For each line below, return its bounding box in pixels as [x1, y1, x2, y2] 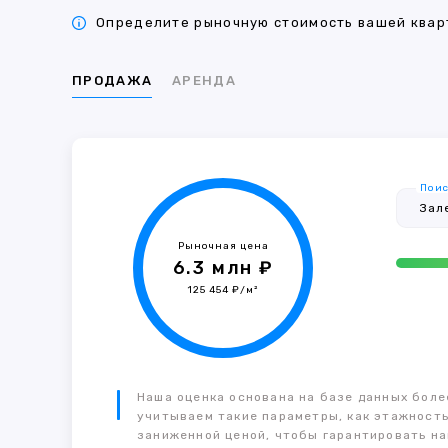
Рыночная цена [177, 240, 269, 252]
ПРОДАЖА [72, 73, 153, 88]
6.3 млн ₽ [172, 257, 274, 279]
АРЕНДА [172, 73, 236, 88]
